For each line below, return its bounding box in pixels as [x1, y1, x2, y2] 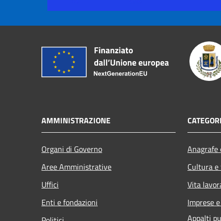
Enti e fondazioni [41, 196, 98, 208]
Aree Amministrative [41, 160, 111, 173]
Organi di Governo [41, 143, 102, 155]
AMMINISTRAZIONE [41, 114, 110, 126]
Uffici [41, 178, 59, 190]
